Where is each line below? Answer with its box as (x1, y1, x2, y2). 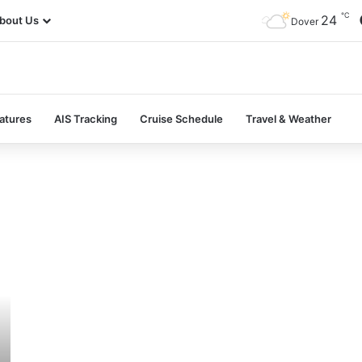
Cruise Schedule (140, 112, 223, 125)
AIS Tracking (54, 112, 117, 125)
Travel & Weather (246, 112, 331, 125)
